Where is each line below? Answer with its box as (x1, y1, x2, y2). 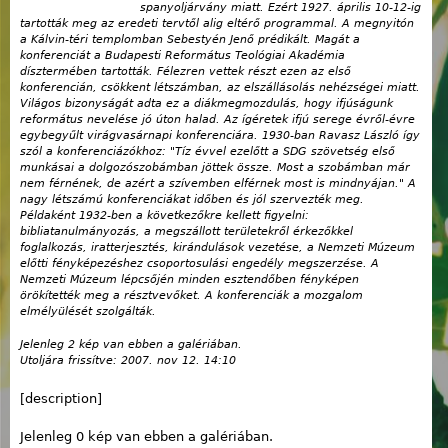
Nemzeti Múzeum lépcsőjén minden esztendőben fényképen (20, 273, 359, 287)
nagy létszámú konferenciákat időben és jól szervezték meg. (20, 193, 364, 207)
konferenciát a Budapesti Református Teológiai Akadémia (20, 49, 345, 63)
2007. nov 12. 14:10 (121, 353, 236, 367)
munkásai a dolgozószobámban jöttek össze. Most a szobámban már (20, 161, 410, 175)
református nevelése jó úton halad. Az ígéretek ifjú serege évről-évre (20, 113, 415, 127)
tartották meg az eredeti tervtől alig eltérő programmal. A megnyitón (20, 17, 414, 31)
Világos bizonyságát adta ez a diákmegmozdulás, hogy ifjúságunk (20, 97, 393, 111)
